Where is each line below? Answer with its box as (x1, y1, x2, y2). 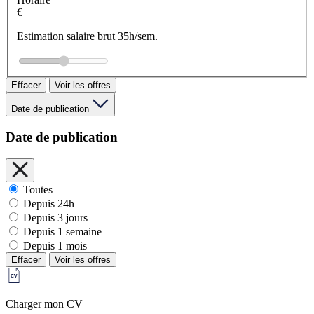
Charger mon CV (6, 297, 83, 310)
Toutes (23, 183, 53, 196)
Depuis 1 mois (23, 239, 87, 252)
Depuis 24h (23, 197, 74, 210)
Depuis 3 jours (23, 211, 88, 224)
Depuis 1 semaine (23, 225, 102, 238)
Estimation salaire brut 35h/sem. (17, 30, 158, 43)
